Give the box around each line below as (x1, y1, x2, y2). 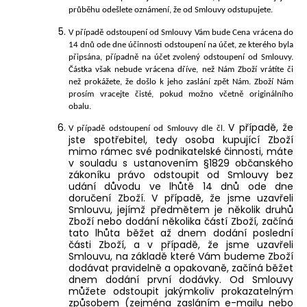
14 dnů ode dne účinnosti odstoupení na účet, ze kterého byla (69, 40, 293, 49)
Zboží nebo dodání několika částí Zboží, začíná (69, 214, 293, 228)
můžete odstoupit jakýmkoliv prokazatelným (69, 284, 293, 298)
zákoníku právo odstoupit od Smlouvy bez (69, 167, 293, 182)
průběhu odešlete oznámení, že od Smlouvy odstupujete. (69, 5, 273, 15)
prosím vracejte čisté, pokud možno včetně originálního (69, 89, 293, 99)
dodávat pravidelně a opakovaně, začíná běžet (69, 260, 293, 275)
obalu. (69, 101, 91, 111)
